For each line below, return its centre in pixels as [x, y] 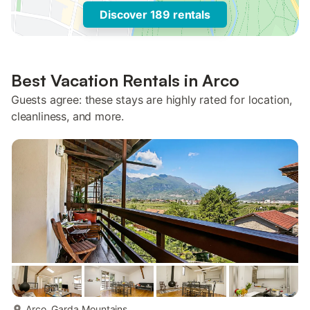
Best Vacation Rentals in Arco [125, 80]
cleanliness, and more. [68, 116]
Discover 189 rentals [155, 15]
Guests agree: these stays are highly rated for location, [152, 100]
